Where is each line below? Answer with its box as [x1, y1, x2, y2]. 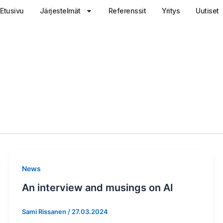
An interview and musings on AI [21, 181, 173, 194]
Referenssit [108, 6, 146, 15]
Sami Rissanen [21, 207, 68, 216]
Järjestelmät [39, 6, 81, 15]
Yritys [162, 6, 180, 15]
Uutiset [196, 6, 219, 15]
